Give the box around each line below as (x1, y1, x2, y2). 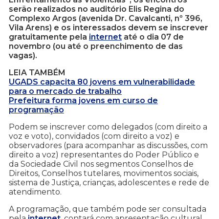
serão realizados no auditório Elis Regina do (9, 4, 184, 14)
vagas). (9, 51, 37, 61)
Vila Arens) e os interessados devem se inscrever (9, 23, 208, 33)
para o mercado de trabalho (9, 87, 122, 96)
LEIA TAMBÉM (9, 68, 66, 78)
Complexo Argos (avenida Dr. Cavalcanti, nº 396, (9, 14, 202, 23)
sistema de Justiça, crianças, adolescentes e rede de (9, 178, 209, 188)
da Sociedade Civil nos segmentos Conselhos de (9, 159, 194, 169)
